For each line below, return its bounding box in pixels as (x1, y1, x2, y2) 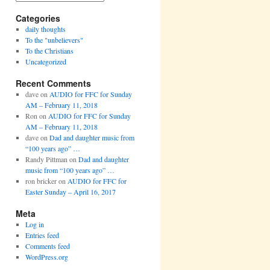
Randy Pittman (25, 154, 67, 164)
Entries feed (25, 230, 59, 240)
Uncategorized (25, 56, 66, 66)
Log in (25, 219, 44, 229)
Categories (16, 11, 60, 24)
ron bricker (25, 175, 57, 186)
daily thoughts (25, 24, 66, 34)
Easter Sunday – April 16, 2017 (25, 186, 116, 196)
